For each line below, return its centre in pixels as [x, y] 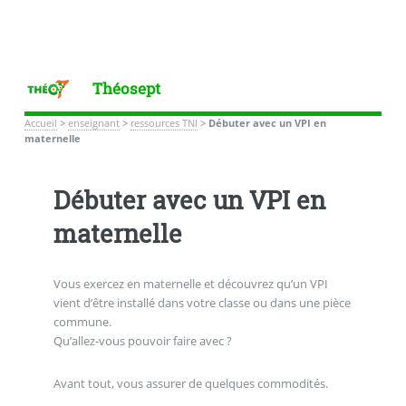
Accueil [40, 123]
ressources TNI [164, 123]
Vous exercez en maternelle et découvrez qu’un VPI [190, 283]
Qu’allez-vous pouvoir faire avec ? [142, 340]
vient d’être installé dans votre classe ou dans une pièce [202, 302]
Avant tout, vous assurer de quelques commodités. [190, 384]
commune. [82, 321]
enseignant [93, 123]
